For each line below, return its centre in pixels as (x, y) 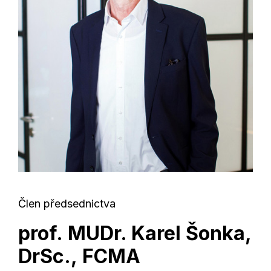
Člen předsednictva (67, 204)
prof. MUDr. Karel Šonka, (135, 233)
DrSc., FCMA (79, 256)
